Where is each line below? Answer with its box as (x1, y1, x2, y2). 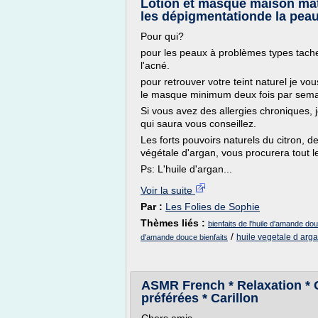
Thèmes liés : (141, 217, 208, 229)
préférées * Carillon (141, 291, 258, 305)
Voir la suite (141, 185, 195, 196)
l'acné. (141, 60, 170, 71)
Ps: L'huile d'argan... (141, 163, 232, 175)
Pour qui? (141, 31, 184, 42)
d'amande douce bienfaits (141, 233, 228, 241)
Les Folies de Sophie (165, 201, 260, 212)
